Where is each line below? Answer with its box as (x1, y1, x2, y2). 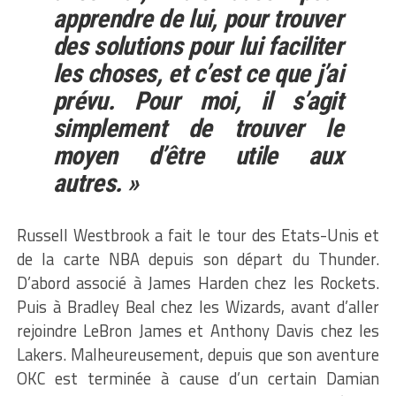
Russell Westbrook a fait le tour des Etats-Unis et (16, 222, 380, 247)
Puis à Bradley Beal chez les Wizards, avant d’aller (16, 293, 380, 319)
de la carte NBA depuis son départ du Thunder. (16, 246, 380, 271)
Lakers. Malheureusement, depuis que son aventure (16, 341, 380, 367)
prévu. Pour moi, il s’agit (52, 85, 344, 116)
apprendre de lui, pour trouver (52, 3, 344, 34)
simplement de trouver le (52, 112, 344, 143)
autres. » (52, 167, 139, 198)
